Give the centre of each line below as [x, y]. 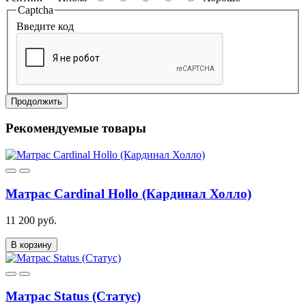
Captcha [36, 10]
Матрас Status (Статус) [73, 296]
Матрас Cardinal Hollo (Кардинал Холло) [128, 193]
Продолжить [37, 101]
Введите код [45, 26]
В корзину [31, 245]
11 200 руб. [31, 220]
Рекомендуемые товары [76, 128]
